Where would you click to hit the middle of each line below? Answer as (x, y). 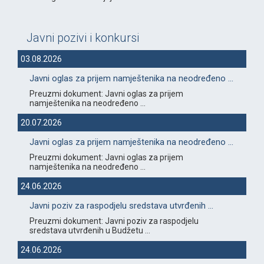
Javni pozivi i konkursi (83, 38)
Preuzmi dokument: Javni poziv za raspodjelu (114, 221)
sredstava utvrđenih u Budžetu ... (90, 231)
